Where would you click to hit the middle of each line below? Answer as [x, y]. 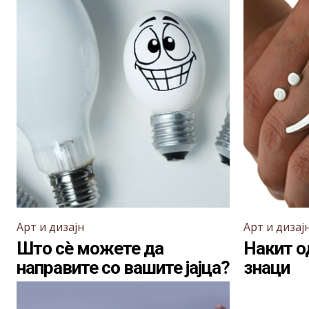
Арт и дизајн [50, 227]
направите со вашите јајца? [123, 268]
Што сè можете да [90, 248]
